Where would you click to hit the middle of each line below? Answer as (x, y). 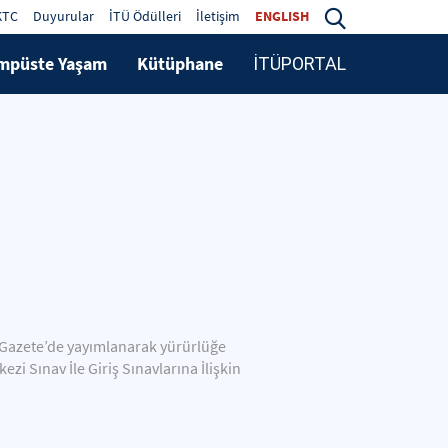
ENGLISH (282, 16)
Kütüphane (180, 63)
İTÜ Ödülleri (145, 16)
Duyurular (63, 16)
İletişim (218, 16)
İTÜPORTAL (299, 63)
